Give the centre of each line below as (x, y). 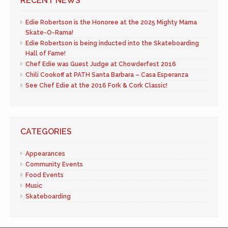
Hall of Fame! (46, 53)
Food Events (45, 175)
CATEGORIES (46, 132)
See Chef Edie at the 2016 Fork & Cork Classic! (96, 85)
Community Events (54, 164)
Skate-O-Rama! (49, 33)
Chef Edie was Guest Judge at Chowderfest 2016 (101, 64)
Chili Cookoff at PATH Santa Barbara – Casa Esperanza (107, 75)
